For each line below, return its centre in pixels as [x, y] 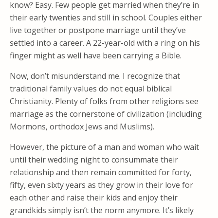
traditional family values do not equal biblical [91, 89]
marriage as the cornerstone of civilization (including [106, 114]
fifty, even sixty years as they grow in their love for [101, 185]
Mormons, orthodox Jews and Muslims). [82, 127]
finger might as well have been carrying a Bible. [96, 55]
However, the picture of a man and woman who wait [104, 147]
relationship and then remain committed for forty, [101, 172]
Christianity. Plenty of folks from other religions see [104, 101]
